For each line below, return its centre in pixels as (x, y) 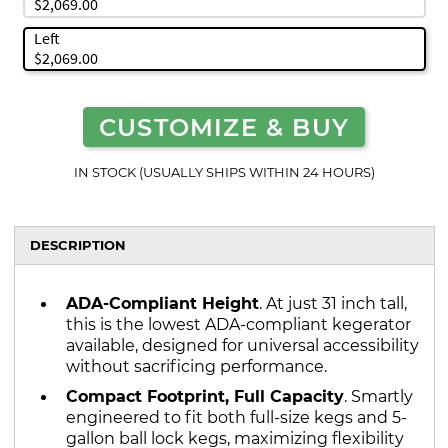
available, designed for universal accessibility (242, 345)
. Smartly (378, 396)
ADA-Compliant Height (162, 303)
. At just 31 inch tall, (332, 303)
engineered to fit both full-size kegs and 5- (236, 417)
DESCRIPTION (77, 245)
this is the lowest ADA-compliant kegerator (238, 324)
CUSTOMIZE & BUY (224, 126)
